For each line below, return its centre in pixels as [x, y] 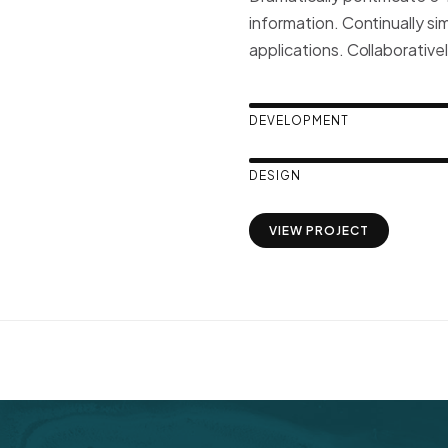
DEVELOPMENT [299, 120]
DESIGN [275, 175]
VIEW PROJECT [319, 230]
